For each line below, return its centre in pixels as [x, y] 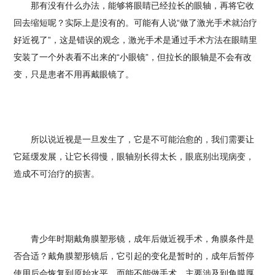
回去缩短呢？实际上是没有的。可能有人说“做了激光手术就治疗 [136, 23]
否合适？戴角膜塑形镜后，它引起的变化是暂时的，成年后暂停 [134, 256]
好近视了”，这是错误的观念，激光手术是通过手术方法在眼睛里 [136, 40]
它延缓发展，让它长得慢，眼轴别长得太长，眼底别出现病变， [134, 157]
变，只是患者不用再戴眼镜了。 [74, 75]
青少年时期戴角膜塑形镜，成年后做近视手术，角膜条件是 [134, 239]
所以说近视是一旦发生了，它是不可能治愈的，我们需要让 [134, 140]
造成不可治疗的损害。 [57, 174]
